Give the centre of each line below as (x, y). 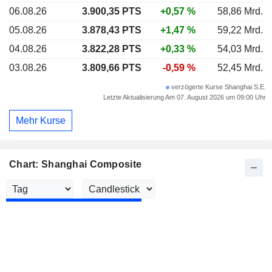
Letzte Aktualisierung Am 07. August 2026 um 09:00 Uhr (185, 97)
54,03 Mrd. (240, 49)
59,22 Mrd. (240, 30)
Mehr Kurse (41, 120)
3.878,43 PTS (112, 30)
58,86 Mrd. (240, 11)
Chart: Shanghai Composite (76, 165)
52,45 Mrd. (240, 68)
